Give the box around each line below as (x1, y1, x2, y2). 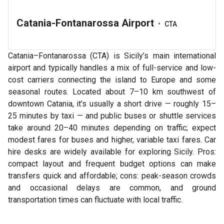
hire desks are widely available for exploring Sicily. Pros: (8, 147, 216, 156)
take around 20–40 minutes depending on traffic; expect (8, 123, 216, 132)
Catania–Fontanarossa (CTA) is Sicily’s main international (8, 51, 216, 60)
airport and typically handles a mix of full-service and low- (8, 63, 216, 72)
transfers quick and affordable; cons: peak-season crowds (8, 171, 216, 180)
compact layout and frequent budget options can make (8, 159, 216, 168)
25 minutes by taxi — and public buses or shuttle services (8, 111, 216, 120)
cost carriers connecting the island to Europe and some (8, 75, 216, 84)
